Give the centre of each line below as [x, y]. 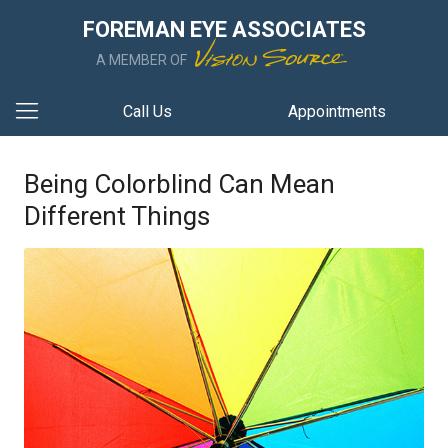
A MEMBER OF [143, 60]
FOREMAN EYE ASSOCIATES [224, 29]
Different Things [117, 216]
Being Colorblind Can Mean [179, 184]
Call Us [147, 111]
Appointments [337, 111]
